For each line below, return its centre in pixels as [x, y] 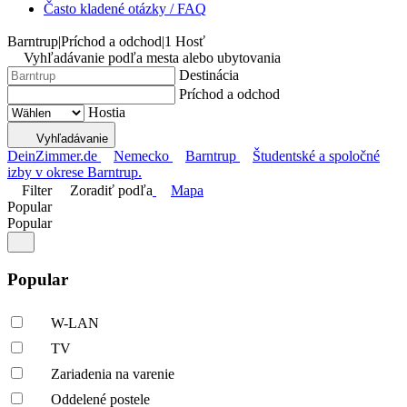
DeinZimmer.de [52, 156]
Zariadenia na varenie [113, 374]
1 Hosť [185, 41]
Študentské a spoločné [316, 156]
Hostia [107, 112]
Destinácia [209, 75]
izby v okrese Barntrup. [74, 172]
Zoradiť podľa [111, 190]
